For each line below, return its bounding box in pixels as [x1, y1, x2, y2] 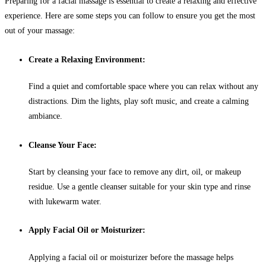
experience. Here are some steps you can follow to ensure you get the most [5, 11, 255, 21]
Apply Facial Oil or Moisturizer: [28, 226, 145, 235]
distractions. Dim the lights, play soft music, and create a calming [28, 97, 249, 106]
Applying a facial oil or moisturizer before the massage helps [28, 252, 233, 262]
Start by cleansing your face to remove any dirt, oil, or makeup [28, 167, 241, 176]
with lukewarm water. [28, 197, 102, 206]
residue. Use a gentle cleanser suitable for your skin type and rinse [28, 182, 251, 191]
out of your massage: [5, 26, 75, 36]
